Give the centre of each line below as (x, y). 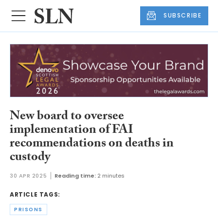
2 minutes (111, 175)
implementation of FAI (72, 131)
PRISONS (28, 210)
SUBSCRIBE (183, 16)
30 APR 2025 (28, 175)
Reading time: (75, 175)
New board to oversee (67, 118)
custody (30, 158)
